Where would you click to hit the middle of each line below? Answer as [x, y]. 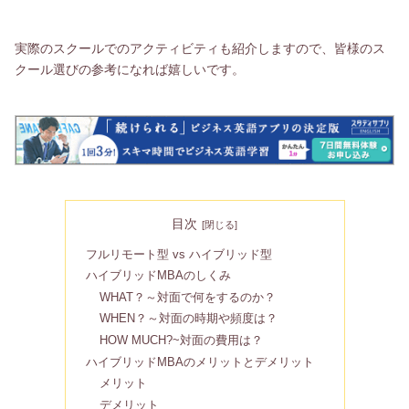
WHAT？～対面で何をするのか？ [188, 297]
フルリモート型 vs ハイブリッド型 [179, 254]
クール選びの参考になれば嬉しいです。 [130, 70]
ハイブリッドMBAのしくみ [159, 276]
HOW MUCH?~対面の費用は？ [182, 340]
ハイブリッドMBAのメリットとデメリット [200, 362]
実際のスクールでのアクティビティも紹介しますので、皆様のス [200, 49]
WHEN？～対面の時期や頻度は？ [189, 319]
